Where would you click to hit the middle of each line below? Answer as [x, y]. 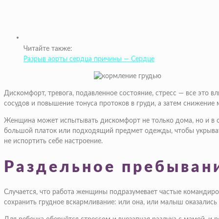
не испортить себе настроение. [53, 142]
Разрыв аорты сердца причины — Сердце [89, 59]
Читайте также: [48, 49]
